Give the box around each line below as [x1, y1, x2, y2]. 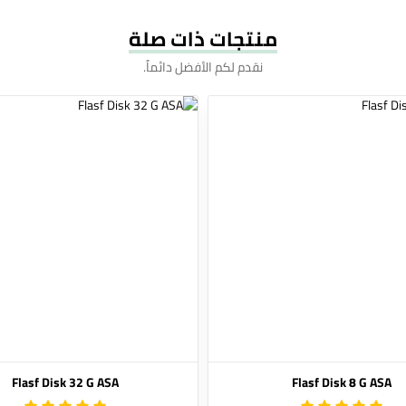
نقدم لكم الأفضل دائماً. [143, 55, 263, 79]
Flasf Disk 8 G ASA [291, 371, 391, 394]
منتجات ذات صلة [129, 20, 277, 58]
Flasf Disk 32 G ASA [11, 371, 119, 394]
